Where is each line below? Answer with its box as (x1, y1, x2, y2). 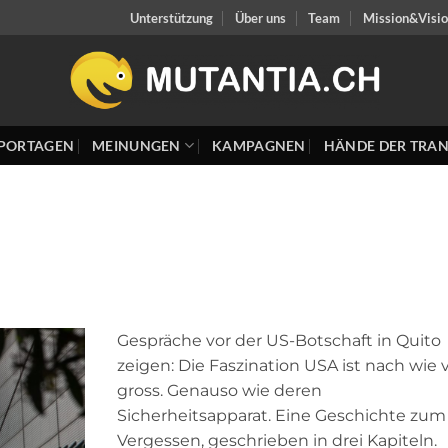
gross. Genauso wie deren (117, 380, 323, 400)
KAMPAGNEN (212, 136, 306, 154)
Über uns (235, 9, 287, 26)
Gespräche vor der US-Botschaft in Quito (117, 330, 442, 350)
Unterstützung (129, 9, 213, 26)
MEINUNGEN (92, 136, 181, 154)
